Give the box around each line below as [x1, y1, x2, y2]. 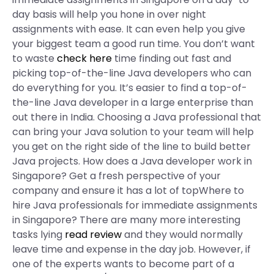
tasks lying [12, 228, 65, 242]
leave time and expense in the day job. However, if [12, 242, 251, 256]
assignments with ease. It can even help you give [12, 22, 245, 36]
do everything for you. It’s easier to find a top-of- [12, 81, 247, 95]
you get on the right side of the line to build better [12, 139, 251, 154]
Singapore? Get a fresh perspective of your [12, 169, 221, 183]
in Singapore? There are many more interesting [12, 213, 240, 227]
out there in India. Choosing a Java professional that [12, 110, 261, 124]
